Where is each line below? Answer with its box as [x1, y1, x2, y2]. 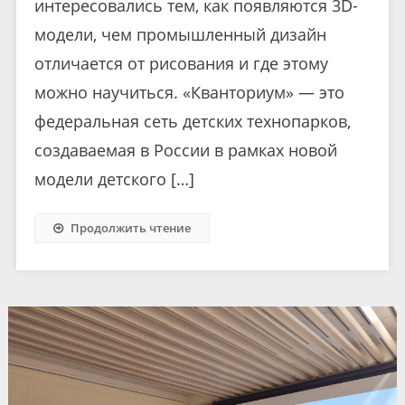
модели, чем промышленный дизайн [33, 23, 326, 45]
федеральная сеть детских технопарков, [33, 109, 351, 132]
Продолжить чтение [70, 219, 191, 236]
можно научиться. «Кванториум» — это [33, 80, 344, 103]
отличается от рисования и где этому [33, 52, 328, 74]
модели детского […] [33, 167, 194, 190]
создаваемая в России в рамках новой [33, 138, 337, 161]
